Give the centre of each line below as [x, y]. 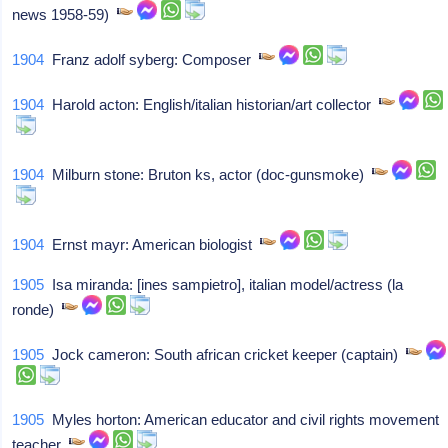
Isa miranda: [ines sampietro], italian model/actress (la [224, 284]
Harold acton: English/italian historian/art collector [212, 104]
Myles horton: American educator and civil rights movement [242, 419]
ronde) [37, 309]
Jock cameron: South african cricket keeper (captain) [225, 354]
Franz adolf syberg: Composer [152, 59]
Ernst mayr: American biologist [152, 244]
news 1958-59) [65, 14]
